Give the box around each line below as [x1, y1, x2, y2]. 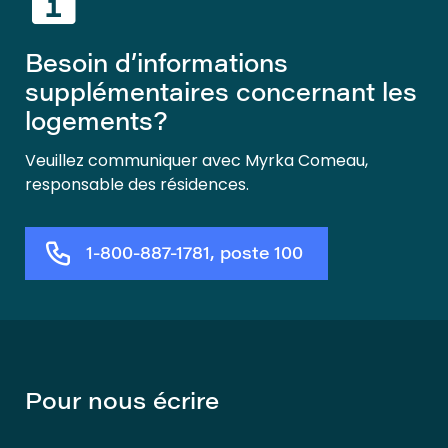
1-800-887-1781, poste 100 [86, 247, 303, 264]
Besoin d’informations [25, 54, 288, 78]
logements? [25, 112, 168, 136]
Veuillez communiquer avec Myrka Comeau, [25, 149, 368, 172]
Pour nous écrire [25, 392, 219, 415]
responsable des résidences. [25, 173, 249, 196]
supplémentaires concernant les [25, 83, 417, 107]
